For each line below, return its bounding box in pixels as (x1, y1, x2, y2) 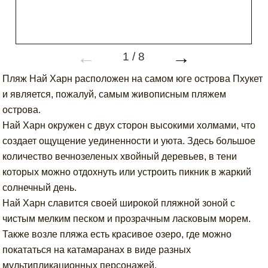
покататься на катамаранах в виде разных (2, 245, 191, 255)
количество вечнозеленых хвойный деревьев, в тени (2, 151, 237, 162)
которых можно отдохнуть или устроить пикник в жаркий (2, 167, 252, 177)
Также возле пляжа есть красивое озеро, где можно (2, 229, 232, 239)
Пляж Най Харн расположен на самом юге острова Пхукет (2, 74, 263, 84)
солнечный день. (2, 182, 77, 193)
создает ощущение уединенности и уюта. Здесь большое (2, 136, 256, 146)
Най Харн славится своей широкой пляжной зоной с (2, 198, 236, 208)
